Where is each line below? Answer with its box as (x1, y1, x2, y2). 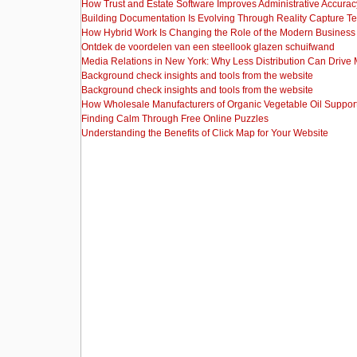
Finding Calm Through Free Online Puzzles (81, 113, 269, 124)
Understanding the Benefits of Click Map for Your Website (81, 127, 328, 139)
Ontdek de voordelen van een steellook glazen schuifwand (81, 41, 335, 53)
